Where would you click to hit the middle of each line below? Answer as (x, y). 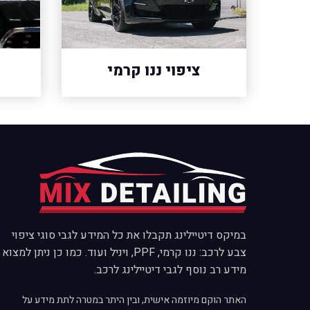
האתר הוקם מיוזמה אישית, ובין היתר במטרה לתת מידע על (134, 300)
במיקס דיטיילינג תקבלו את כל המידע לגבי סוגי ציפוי (129, 236)
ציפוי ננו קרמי (154, 71)
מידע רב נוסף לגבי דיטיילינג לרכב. (170, 270)
